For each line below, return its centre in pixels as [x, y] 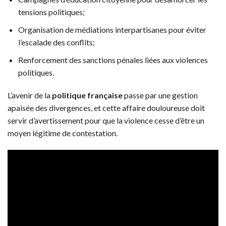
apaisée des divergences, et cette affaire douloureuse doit [106, 108]
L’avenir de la [30, 95]
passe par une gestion [160, 95]
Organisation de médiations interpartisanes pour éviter [112, 29]
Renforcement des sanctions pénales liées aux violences [113, 60]
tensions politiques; [51, 12]
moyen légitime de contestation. [63, 133]
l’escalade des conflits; [56, 42]
